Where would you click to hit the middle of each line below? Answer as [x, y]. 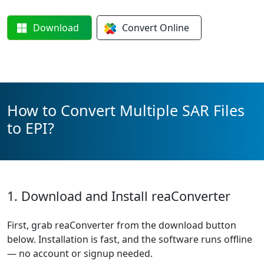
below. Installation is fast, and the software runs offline [130, 239]
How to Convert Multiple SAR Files [126, 110]
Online [174, 28]
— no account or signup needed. [80, 253]
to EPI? [31, 128]
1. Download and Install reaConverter [119, 196]
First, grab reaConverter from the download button [122, 225]
